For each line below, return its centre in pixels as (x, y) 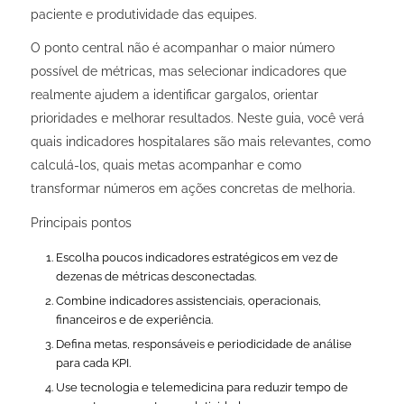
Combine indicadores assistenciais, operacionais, (188, 301)
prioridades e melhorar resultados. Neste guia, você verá (197, 119)
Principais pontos (81, 223)
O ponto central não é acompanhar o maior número (182, 48)
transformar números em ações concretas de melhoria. (193, 189)
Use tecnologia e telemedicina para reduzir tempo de (202, 388)
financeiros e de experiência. (134, 320)
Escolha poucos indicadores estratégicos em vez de (197, 258)
